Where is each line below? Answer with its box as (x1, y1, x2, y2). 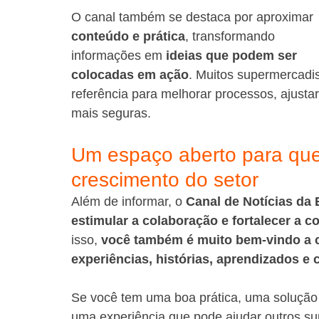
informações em (71, 48, 166, 63)
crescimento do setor (71, 169, 258, 191)
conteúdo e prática (71, 29, 185, 43)
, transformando (185, 29, 278, 43)
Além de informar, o (71, 194, 186, 209)
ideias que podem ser (166, 48, 300, 63)
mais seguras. (71, 106, 151, 120)
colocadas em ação (71, 68, 189, 82)
